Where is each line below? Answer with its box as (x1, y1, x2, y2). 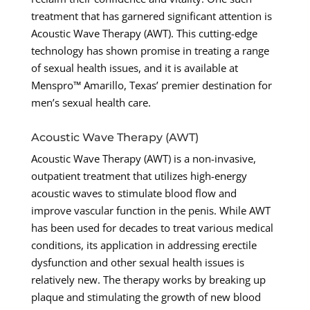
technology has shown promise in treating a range (30, 44, 269, 58)
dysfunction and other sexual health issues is (30, 255, 244, 270)
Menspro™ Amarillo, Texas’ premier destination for (30, 78, 272, 93)
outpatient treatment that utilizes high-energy (30, 169, 247, 183)
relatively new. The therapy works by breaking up (30, 273, 266, 287)
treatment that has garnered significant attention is (30, 9, 272, 24)
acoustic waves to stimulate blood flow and (30, 186, 237, 201)
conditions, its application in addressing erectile (30, 238, 257, 253)
